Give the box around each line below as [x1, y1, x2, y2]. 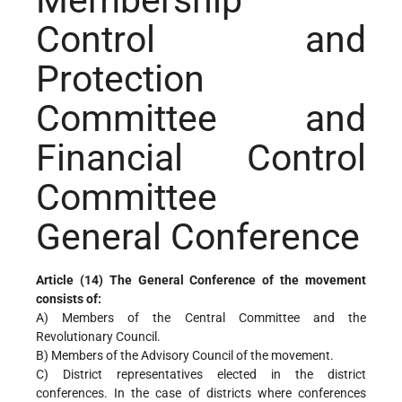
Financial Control [36, 136, 366, 180]
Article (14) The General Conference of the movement [36, 273, 366, 288]
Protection [36, 57, 205, 101]
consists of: [36, 292, 101, 307]
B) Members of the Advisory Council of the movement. [36, 348, 334, 363]
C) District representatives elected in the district [36, 367, 366, 382]
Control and [36, 18, 366, 62]
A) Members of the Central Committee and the [36, 310, 366, 326]
